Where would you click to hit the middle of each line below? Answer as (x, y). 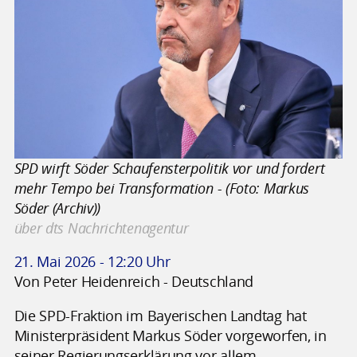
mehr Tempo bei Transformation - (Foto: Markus (162, 188)
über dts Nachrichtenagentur (101, 228)
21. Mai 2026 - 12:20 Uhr (92, 262)
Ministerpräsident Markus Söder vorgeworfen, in (170, 335)
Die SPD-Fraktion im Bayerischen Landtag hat (160, 315)
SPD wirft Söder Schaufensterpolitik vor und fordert (169, 168)
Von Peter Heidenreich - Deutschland (134, 282)
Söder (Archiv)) (57, 208)
